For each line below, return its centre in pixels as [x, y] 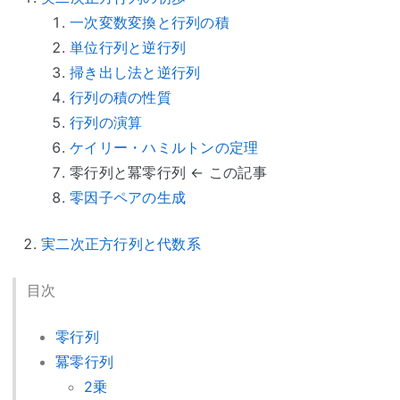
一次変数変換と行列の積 [150, 22]
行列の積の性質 [121, 97]
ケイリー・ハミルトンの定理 [164, 147]
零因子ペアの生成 [128, 197]
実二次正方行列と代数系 [121, 243]
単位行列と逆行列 [128, 47]
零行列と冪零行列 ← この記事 [168, 172]
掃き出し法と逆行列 [135, 72]
